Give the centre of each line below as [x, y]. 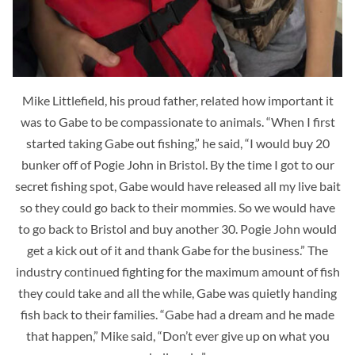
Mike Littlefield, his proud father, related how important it [177, 100]
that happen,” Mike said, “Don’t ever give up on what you [177, 335]
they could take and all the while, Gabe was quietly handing [177, 292]
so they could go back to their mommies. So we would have [177, 207]
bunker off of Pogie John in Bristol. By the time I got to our [177, 164]
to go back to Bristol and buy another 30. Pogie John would [177, 228]
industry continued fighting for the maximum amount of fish [177, 271]
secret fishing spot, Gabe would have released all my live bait [177, 185]
